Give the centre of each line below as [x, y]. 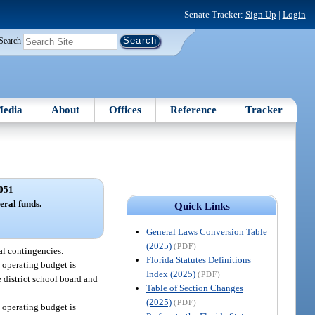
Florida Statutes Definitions [198, 259]
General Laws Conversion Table [206, 231]
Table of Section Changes [194, 288]
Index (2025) [171, 274]
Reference [194, 109]
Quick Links [202, 206]
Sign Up [261, 14]
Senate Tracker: [214, 14]
